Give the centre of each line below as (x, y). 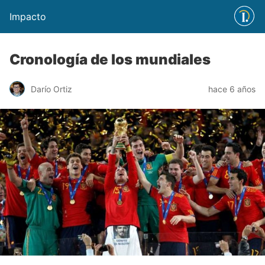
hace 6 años (232, 89)
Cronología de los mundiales (110, 59)
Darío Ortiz (51, 89)
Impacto (28, 17)
